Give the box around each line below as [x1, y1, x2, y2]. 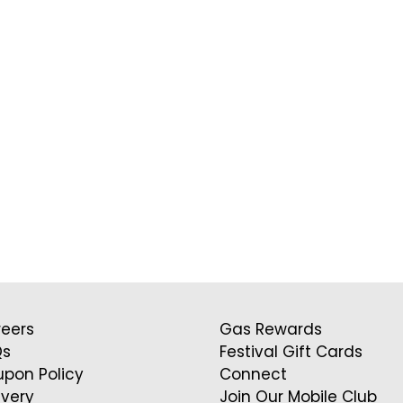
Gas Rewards [219, 318, 323, 340]
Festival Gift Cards [219, 341, 363, 363]
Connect [219, 363, 288, 385]
